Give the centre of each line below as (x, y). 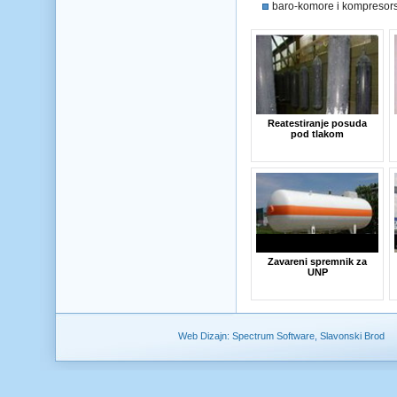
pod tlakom (317, 134)
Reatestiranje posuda (317, 123)
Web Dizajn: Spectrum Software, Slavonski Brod (281, 336)
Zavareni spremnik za (317, 261)
